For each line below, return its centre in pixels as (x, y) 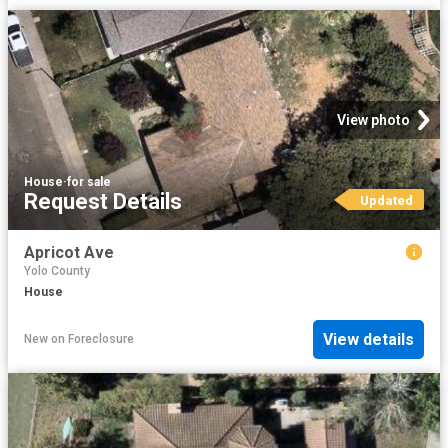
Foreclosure (101, 339)
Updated (386, 199)
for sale (89, 181)
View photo (373, 119)
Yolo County (57, 271)
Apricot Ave (69, 252)
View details (368, 339)
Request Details (103, 201)
